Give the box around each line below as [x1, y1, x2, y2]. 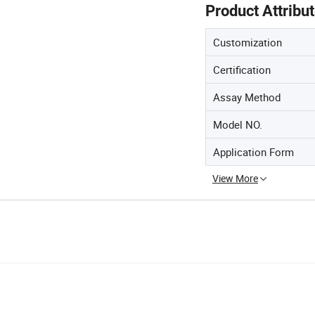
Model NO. [213, 117, 262, 131]
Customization [213, 34, 282, 49]
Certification [213, 62, 271, 77]
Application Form [213, 144, 294, 159]
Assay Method [213, 89, 281, 104]
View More [212, 171, 258, 185]
